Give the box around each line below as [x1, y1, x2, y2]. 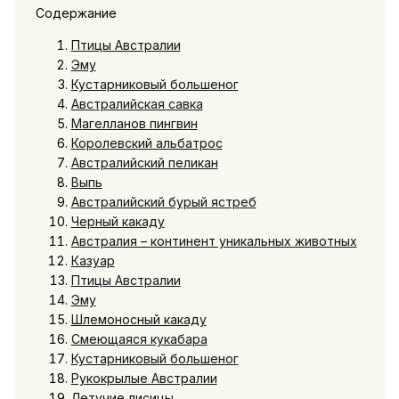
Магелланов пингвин [70, 115, 198, 131]
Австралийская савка [70, 95, 203, 111]
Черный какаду [70, 213, 165, 229]
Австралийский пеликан [70, 154, 218, 170]
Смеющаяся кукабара [70, 330, 208, 346]
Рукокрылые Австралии [70, 370, 217, 386]
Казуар [70, 252, 115, 268]
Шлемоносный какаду [70, 311, 207, 327]
